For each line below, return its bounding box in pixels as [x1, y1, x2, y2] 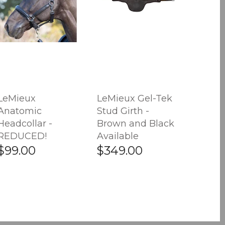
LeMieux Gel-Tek [97, 92, 173, 104]
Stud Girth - [97, 105, 150, 117]
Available [97, 130, 139, 142]
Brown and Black [97, 118, 175, 129]
